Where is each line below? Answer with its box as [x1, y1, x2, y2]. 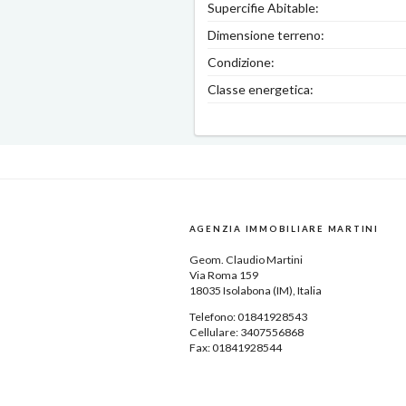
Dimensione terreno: [208, 27, 324, 43]
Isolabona [222, 284, 271, 298]
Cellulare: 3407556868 [188, 325, 304, 340]
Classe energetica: [208, 82, 314, 98]
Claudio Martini [225, 253, 303, 267]
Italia [296, 284, 322, 298]
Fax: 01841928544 [188, 341, 282, 355]
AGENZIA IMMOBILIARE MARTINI [188, 223, 379, 234]
